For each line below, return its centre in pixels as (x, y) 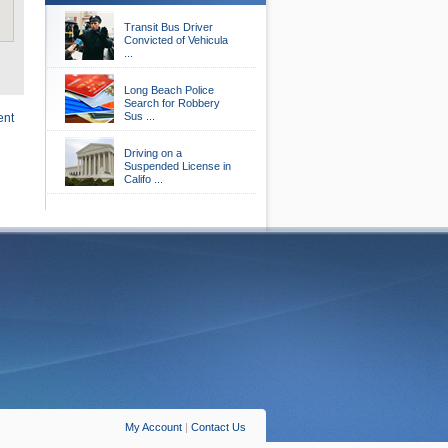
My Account (153, 427)
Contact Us (218, 427)
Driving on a (153, 153)
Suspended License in (177, 166)
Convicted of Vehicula (176, 40)
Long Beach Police (169, 90)
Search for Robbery (172, 103)
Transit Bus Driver (168, 27)
